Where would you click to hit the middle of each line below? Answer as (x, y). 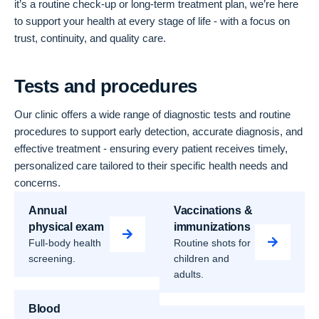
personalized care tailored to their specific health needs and (151, 166)
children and (202, 258)
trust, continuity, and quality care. (90, 38)
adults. (189, 274)
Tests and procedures (106, 86)
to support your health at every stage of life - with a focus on (152, 21)
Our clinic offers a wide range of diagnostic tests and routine (152, 114)
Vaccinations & (213, 210)
